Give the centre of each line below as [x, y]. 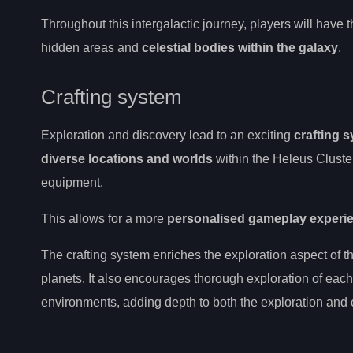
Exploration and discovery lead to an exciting [167, 136]
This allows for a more [104, 219]
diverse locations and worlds [127, 159]
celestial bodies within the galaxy [240, 47]
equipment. [72, 183]
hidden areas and [91, 47]
